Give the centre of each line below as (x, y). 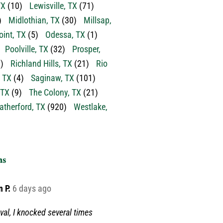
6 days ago (32, 188)
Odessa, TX (65, 35)
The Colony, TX (55, 92)
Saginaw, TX (53, 78)
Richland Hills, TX (41, 63)
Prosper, (86, 49)
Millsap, (98, 20)
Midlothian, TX (34, 20)
